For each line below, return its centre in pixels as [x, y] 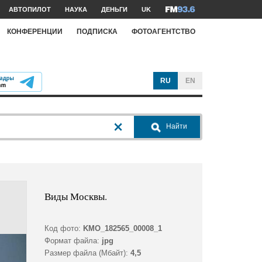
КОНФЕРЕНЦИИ [35, 31]
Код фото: [62, 229]
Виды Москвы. [75, 196]
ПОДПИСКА [97, 31]
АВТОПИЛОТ [30, 9]
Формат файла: [72, 241]
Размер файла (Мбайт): [86, 253]
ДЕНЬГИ [114, 9]
